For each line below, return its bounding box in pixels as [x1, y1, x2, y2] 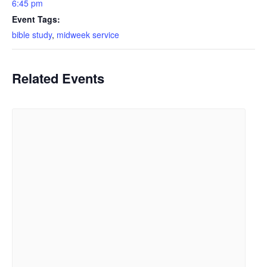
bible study [12, 29, 52, 41]
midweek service [57, 29, 119, 41]
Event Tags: [12, 13, 60, 25]
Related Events [12, 69, 104, 88]
